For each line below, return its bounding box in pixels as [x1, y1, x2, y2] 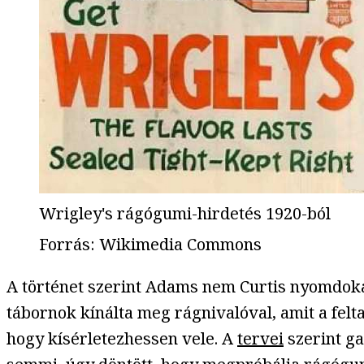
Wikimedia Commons [99, 233, 262, 256]
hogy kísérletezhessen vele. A [6, 327, 237, 350]
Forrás [39, 233, 90, 256]
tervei [237, 327, 284, 350]
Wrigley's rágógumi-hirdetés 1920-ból [39, 202, 331, 225]
